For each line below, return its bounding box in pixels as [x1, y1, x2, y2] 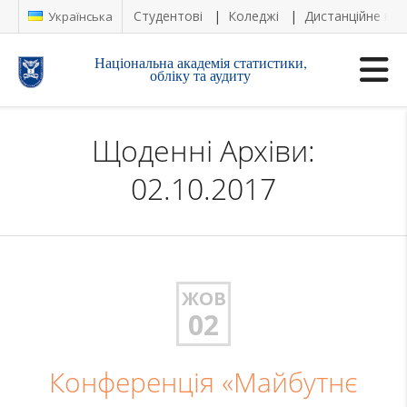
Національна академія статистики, [94, 53, 307, 72]
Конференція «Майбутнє [49, 364, 358, 401]
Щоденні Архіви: [92, 131, 315, 170]
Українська [45, 8, 113, 25]
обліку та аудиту [150, 65, 252, 84]
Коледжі [228, 7, 279, 25]
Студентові [134, 7, 203, 25]
